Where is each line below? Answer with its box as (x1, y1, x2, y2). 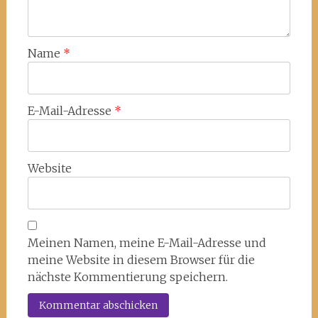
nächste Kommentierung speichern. (27, 269, 228, 284)
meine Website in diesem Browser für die (27, 252, 255, 267)
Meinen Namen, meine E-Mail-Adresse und (27, 235, 266, 250)
